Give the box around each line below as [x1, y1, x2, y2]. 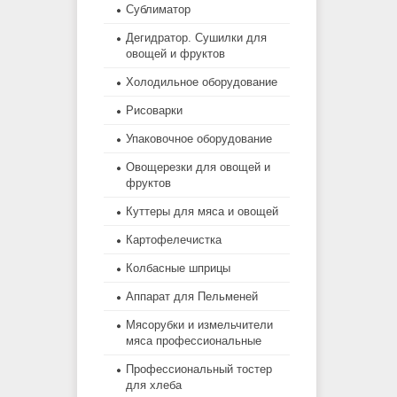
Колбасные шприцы [126, 261, 230, 276]
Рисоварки [126, 104, 183, 118]
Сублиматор [126, 3, 191, 17]
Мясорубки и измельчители [126, 318, 273, 332]
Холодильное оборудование [126, 75, 277, 90]
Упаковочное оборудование [126, 132, 272, 146]
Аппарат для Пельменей [126, 290, 258, 304]
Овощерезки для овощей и [126, 160, 270, 175]
